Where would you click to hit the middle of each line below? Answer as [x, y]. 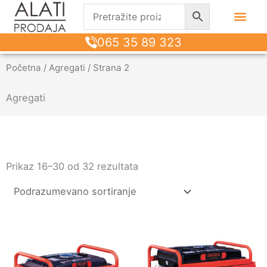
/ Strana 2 [107, 67]
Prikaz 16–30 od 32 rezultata [72, 166]
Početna [24, 67]
